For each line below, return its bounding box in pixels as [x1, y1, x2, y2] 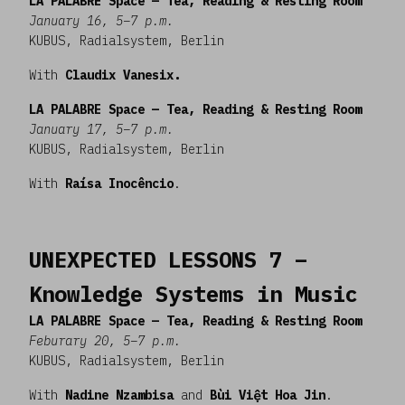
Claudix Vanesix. [65, 66, 181, 83]
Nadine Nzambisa [65, 386, 174, 403]
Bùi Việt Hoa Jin [210, 386, 325, 403]
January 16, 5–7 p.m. [29, 12, 174, 29]
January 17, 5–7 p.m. [29, 120, 174, 137]
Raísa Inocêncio [65, 174, 174, 192]
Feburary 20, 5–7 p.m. [29, 332, 181, 349]
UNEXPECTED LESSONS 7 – [29, 244, 307, 274]
